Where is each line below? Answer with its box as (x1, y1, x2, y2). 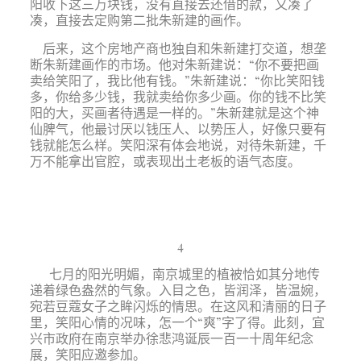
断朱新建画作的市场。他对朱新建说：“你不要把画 (29, 56, 319, 73)
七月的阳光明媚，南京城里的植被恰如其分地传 (29, 265, 320, 282)
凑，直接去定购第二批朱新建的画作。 (29, 11, 249, 28)
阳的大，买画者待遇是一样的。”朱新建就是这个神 (29, 104, 319, 121)
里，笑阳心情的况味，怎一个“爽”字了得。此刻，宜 (29, 313, 325, 330)
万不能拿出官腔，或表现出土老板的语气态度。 (29, 152, 301, 169)
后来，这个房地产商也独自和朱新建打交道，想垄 (29, 39, 326, 56)
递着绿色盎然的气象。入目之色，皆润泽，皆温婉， (29, 281, 326, 298)
